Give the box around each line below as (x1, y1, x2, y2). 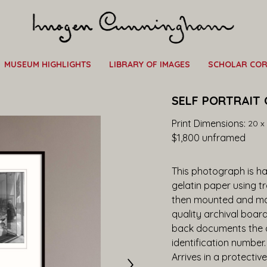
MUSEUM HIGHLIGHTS (4, 59, 91, 70)
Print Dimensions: (172, 117, 249, 129)
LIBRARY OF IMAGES (109, 59, 190, 70)
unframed (200, 132, 246, 144)
